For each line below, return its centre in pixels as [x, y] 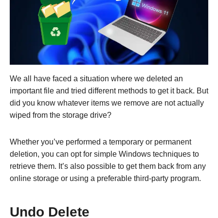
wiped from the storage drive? [61, 115]
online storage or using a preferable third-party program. [105, 178]
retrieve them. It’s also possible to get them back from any [108, 166]
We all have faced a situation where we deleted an [96, 78]
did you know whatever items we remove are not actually [107, 103]
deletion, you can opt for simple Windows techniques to [104, 154]
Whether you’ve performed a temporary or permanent [100, 142]
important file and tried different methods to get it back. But [109, 91]
